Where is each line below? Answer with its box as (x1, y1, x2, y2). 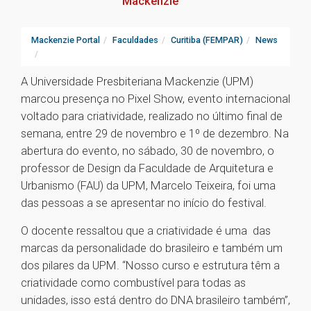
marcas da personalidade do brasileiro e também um (21, 241, 283, 255)
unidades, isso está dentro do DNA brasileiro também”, (21, 293, 290, 308)
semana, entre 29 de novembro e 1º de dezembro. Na (21, 126, 289, 141)
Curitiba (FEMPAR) (171, 35, 243, 46)
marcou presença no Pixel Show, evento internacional (21, 92, 290, 106)
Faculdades (112, 35, 158, 46)
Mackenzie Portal (31, 35, 100, 46)
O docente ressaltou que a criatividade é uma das (21, 224, 271, 238)
